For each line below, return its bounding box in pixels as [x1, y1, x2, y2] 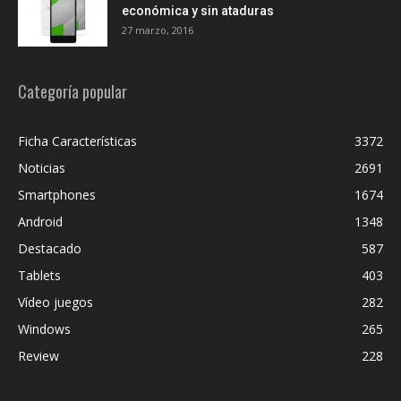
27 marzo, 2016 [122, 23, 193, 38]
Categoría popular [18, 80, 127, 104]
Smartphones [18, 186, 96, 204]
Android [18, 213, 63, 231]
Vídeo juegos [18, 294, 93, 311]
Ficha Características [18, 132, 137, 150]
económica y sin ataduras [122, 4, 274, 19]
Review [18, 347, 59, 365]
